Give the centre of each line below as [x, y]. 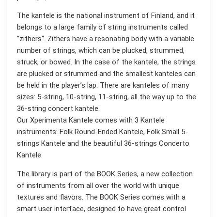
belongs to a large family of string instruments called [102, 27]
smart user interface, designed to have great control [101, 209]
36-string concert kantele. [58, 109]
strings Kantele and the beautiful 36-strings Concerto [103, 144]
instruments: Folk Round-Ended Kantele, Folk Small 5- [102, 132]
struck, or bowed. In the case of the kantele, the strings [106, 62]
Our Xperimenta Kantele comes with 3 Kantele [91, 120]
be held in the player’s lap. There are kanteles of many [103, 85]
